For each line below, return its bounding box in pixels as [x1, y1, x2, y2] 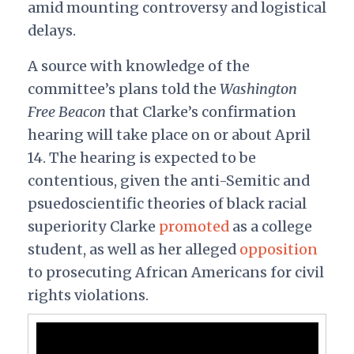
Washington [219, 80, 297, 99]
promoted [158, 217, 229, 236]
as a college [228, 217, 312, 236]
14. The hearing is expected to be [27, 149, 256, 168]
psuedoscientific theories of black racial [27, 194, 307, 213]
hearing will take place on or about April [27, 126, 311, 145]
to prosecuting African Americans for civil [27, 263, 324, 282]
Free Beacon [27, 103, 106, 122]
